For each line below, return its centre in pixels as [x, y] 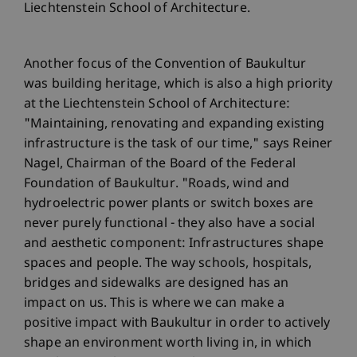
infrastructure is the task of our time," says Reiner [178, 145]
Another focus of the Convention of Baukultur [165, 65]
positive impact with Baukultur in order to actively [177, 324]
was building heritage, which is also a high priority [178, 85]
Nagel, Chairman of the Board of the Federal [160, 165]
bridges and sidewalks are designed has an [157, 284]
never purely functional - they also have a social [169, 224]
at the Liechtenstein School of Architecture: [157, 105]
